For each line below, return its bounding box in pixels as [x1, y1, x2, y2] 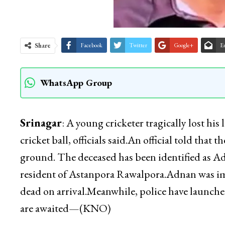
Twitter [129, 41, 147, 50]
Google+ [173, 41, 193, 50]
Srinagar [20, 116, 62, 131]
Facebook [80, 41, 102, 50]
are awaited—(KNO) [20, 201, 111, 216]
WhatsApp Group [40, 76, 112, 89]
